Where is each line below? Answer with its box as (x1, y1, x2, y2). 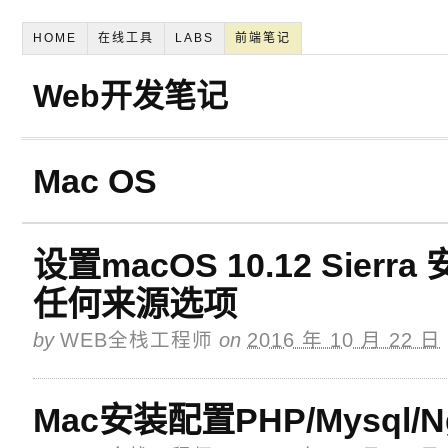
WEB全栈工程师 (60, 329, 213, 351)
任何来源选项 (33, 285, 237, 323)
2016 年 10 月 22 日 (247, 329, 441, 351)
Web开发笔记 (33, 78, 228, 114)
